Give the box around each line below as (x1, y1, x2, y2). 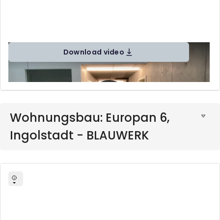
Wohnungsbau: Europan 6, (10, 110, 169, 126)
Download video (63, 47, 125, 57)
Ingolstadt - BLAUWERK (10, 127, 149, 144)
